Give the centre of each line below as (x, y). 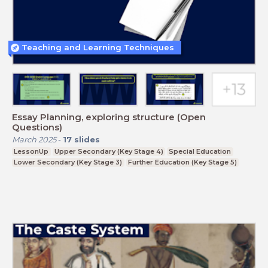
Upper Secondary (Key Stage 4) (109, 151)
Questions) (37, 127)
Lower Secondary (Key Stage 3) (68, 162)
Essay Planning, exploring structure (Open (109, 117)
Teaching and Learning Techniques (98, 48)
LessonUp (31, 151)
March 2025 (34, 139)
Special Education (200, 151)
